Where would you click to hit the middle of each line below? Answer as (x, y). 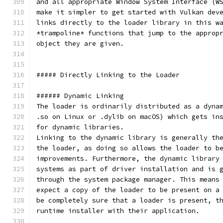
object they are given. (80, 44)
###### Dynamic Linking (80, 96)
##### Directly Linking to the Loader (108, 75)
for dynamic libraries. (80, 127)
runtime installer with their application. (118, 211)
